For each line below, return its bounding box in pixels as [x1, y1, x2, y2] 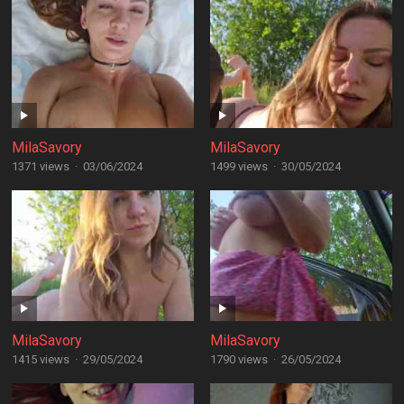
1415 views [11, 353, 69, 366]
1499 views [209, 160, 268, 173]
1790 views [209, 353, 268, 366]
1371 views [11, 160, 69, 173]
